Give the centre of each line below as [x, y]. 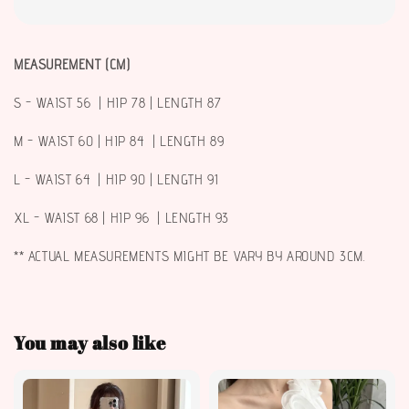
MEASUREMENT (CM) [72, 65]
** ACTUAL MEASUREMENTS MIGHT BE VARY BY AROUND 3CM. [190, 257]
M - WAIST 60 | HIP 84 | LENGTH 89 [119, 142]
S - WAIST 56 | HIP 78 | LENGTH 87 [118, 103]
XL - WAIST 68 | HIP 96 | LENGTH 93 [121, 218]
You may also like [90, 342]
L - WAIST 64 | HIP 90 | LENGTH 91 [116, 180]
